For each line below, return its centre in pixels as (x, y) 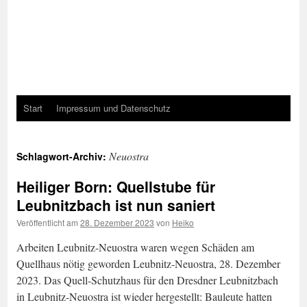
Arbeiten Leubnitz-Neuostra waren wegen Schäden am (135, 247)
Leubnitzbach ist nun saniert (116, 205)
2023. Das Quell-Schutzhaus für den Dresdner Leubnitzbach (147, 280)
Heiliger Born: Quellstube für (116, 186)
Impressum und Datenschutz (113, 108)
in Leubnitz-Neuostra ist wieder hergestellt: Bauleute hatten (144, 296)
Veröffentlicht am (47, 222)
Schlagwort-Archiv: (63, 156)
